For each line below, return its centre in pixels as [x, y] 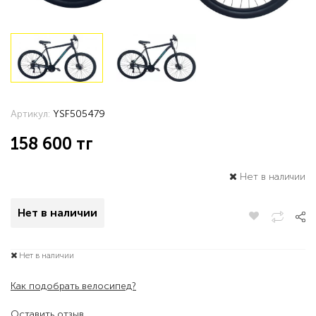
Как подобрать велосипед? [73, 286]
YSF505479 [79, 114]
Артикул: [32, 114]
